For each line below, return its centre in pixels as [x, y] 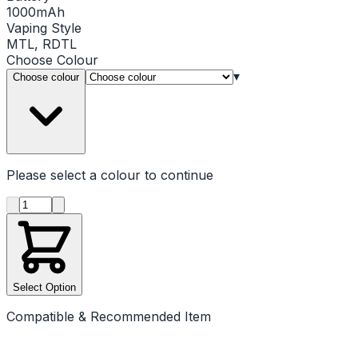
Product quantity [69, 203]
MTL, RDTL [42, 44]
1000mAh [36, 12]
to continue [177, 175]
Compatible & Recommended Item [109, 316]
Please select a [54, 175]
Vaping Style [44, 28]
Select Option [44, 287]
